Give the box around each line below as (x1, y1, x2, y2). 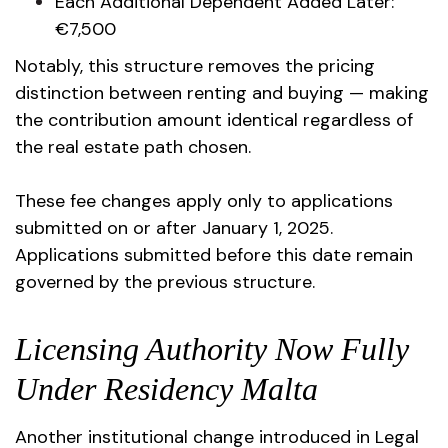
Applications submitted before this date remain (15, 243, 413, 267)
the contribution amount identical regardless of (15, 108, 413, 132)
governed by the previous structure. (15, 270, 315, 294)
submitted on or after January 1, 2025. (15, 216, 333, 240)
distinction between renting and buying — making (15, 81, 429, 105)
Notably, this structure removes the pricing (15, 54, 375, 78)
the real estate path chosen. (15, 135, 251, 159)
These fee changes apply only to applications (15, 189, 393, 213)
